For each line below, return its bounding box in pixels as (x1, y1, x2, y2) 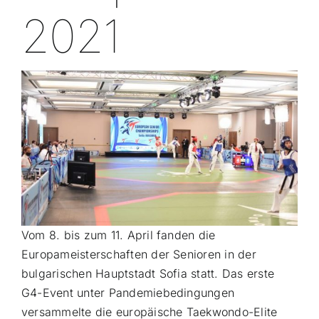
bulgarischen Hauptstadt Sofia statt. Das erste (21, 266, 275, 281)
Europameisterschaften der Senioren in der (21, 247, 256, 262)
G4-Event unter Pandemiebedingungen (21, 286, 235, 300)
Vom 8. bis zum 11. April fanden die (21, 228, 216, 243)
